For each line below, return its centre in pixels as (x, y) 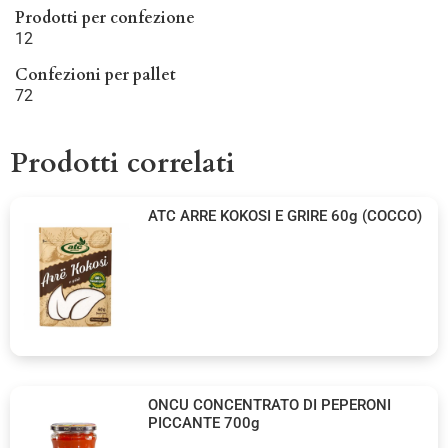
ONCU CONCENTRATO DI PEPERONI (270, 404)
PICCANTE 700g (204, 422)
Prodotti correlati (122, 163)
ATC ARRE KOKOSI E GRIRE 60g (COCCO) (285, 216)
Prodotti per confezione (105, 18)
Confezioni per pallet (95, 75)
